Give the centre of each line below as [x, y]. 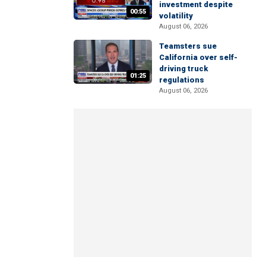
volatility [176, 15]
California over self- [198, 57]
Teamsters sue [188, 46]
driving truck [183, 68]
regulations [182, 80]
